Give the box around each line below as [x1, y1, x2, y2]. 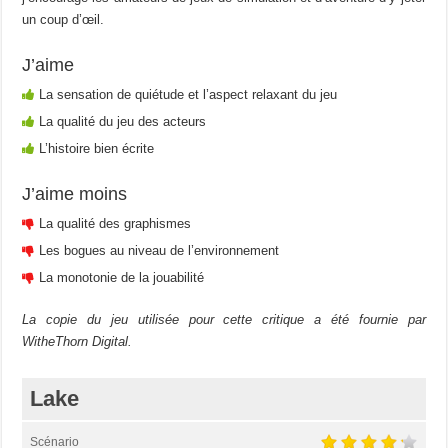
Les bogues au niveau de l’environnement [39, 242, 280, 258]
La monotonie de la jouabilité [39, 269, 205, 285]
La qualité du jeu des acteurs [39, 113, 207, 129]
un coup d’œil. [22, 11, 105, 27]
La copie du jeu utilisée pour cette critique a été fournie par [22, 311, 426, 327]
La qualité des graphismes [39, 215, 192, 231]
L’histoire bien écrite [39, 140, 155, 156]
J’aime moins [22, 183, 128, 204]
